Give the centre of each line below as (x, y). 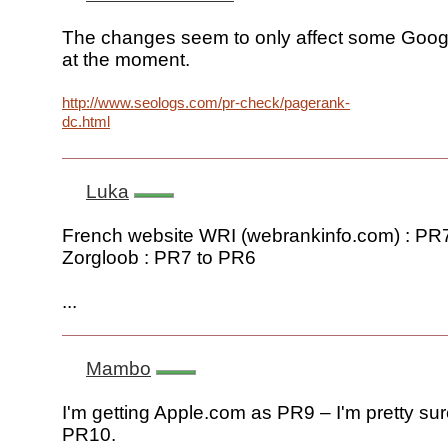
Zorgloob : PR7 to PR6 (159, 258)
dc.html (86, 122)
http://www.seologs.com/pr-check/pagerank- (206, 103)
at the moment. (126, 60)
